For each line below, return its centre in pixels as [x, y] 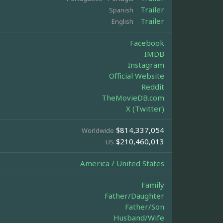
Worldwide [98, 131]
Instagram [146, 65]
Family [153, 185]
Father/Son [145, 207]
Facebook [147, 43]
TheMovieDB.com [133, 98]
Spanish [121, 10]
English [122, 22]
